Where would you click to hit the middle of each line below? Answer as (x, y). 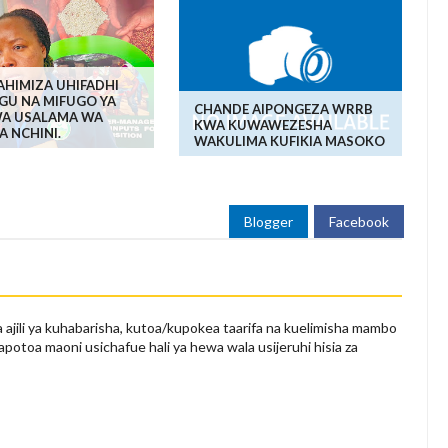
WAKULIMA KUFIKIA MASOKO (289, 141)
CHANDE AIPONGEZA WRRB (283, 109)
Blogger (269, 222)
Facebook (359, 222)
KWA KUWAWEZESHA (262, 125)
